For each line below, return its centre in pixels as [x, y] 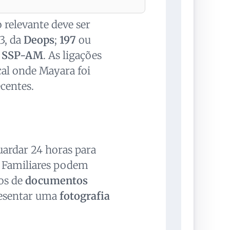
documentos [56, 181]
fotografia [84, 196]
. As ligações [72, 55]
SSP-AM [22, 55]
